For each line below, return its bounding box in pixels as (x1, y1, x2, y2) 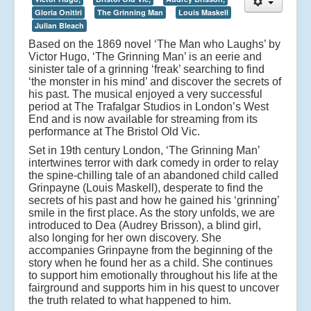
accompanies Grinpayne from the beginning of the (28, 244, 273, 256)
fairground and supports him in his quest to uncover (28, 281, 279, 294)
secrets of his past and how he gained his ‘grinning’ (28, 194, 279, 206)
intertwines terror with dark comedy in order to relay (28, 156, 278, 169)
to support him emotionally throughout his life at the (28, 269, 278, 281)
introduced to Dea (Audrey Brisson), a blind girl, (28, 219, 261, 231)
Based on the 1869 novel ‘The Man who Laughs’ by (28, 37, 280, 50)
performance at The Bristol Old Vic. (28, 125, 200, 137)
